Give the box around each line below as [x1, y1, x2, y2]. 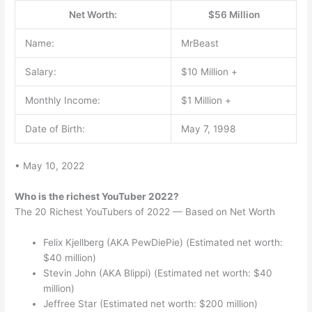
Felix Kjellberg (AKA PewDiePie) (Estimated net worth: [43, 236, 283, 248]
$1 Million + [180, 95, 231, 107]
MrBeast [180, 38, 219, 49]
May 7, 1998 [180, 123, 235, 135]
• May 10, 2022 [15, 160, 85, 171]
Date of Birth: [24, 123, 85, 135]
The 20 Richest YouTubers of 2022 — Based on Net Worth [15, 205, 276, 217]
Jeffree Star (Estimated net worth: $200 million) [43, 297, 258, 309]
